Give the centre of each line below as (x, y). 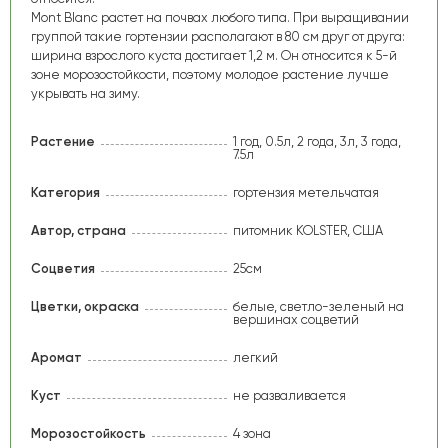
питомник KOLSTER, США (308, 231)
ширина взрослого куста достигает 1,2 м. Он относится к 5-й (214, 55)
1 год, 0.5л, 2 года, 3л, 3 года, (317, 142)
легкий (256, 358)
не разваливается (290, 396)
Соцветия (63, 269)
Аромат (56, 358)
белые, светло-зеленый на (319, 307)
